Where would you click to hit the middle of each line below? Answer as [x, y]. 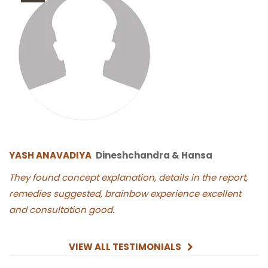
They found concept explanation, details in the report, [128, 178]
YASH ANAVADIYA [50, 156]
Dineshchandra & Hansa [154, 156]
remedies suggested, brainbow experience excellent [125, 194]
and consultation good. [62, 210]
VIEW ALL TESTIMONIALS [125, 247]
